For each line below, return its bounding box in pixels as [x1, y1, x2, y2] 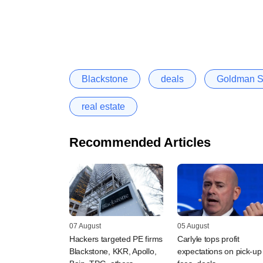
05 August [177, 222, 209, 231]
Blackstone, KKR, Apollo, [69, 247, 157, 257]
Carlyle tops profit [177, 234, 240, 244]
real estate [82, 101, 125, 112]
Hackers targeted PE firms [69, 234, 163, 244]
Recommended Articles [69, 134, 211, 150]
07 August [69, 222, 101, 231]
